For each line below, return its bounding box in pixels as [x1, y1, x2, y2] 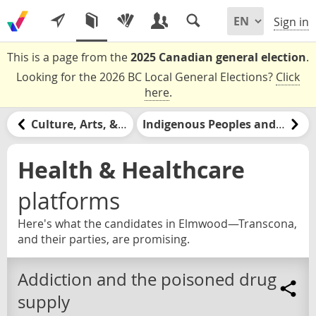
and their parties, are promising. [18, 231, 190, 247]
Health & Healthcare [18, 154, 245, 186]
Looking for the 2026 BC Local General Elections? [16, 69, 276, 85]
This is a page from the [7, 49, 130, 65]
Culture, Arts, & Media [117, 116, 127, 132]
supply [18, 290, 70, 313]
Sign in [274, 14, 309, 30]
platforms [18, 185, 120, 216]
